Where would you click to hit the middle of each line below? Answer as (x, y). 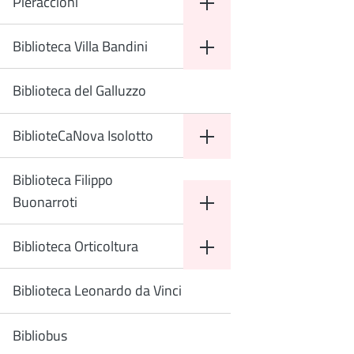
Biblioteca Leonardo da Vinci (97, 290)
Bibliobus (40, 335)
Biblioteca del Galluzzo (79, 90)
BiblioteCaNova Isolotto (83, 136)
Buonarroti (45, 202)
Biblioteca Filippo (63, 180)
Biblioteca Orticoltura (75, 246)
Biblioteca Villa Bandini (80, 46)
